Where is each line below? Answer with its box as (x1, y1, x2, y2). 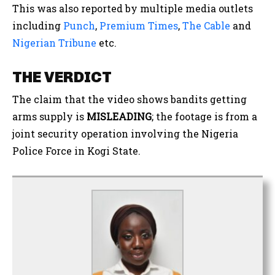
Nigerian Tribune (12, 36, 96, 50)
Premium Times (99, 19, 178, 33)
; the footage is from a (152, 110, 257, 123)
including (12, 19, 63, 33)
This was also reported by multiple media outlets (12, 2, 253, 15)
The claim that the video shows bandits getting (12, 93, 247, 106)
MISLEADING (87, 110, 152, 123)
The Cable (182, 19, 230, 33)
